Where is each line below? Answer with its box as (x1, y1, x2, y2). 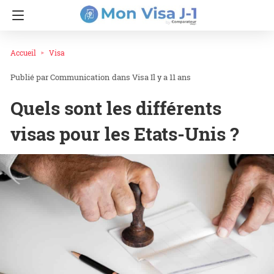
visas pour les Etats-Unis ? (10, 122, 239, 146)
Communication (50, 72, 109, 83)
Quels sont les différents (10, 96, 221, 120)
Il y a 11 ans (150, 72, 191, 83)
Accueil (10, 48, 36, 57)
